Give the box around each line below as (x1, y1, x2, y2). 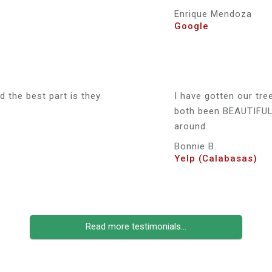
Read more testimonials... (86, 220, 186, 232)
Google (174, 20, 209, 32)
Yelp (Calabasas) (174, 152, 258, 164)
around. (174, 120, 209, 132)
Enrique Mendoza (174, 8, 253, 19)
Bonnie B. (174, 140, 217, 152)
